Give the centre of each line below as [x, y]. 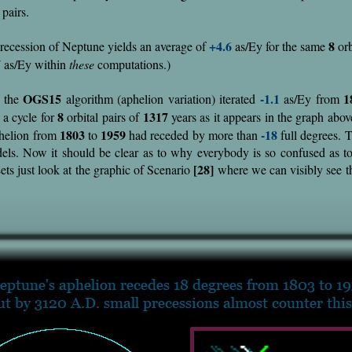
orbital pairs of [103, 117]
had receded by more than [194, 135]
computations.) [132, 64]
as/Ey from [314, 99]
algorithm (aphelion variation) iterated [161, 99]
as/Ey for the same [280, 46]
